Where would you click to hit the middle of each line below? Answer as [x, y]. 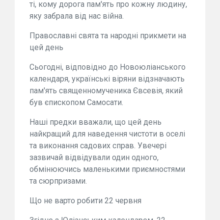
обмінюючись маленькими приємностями [107, 169]
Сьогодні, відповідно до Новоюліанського [108, 67]
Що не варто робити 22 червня [85, 201]
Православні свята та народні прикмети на [108, 36]
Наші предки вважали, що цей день [96, 122]
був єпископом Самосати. [76, 103]
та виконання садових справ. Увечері [98, 146]
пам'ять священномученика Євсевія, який [106, 91]
